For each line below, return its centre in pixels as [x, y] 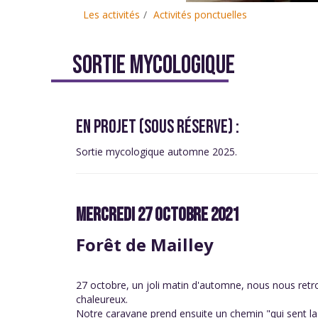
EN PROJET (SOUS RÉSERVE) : [158, 128]
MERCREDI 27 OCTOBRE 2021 [165, 216]
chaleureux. [102, 300]
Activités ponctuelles [200, 15]
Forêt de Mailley [145, 245]
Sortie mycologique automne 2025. [157, 152]
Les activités [111, 15]
